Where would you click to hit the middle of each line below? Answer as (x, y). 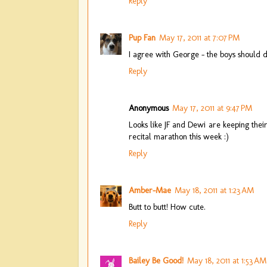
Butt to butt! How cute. (167, 207)
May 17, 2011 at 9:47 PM (212, 108)
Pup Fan (142, 37)
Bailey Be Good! (156, 260)
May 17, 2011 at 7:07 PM (199, 37)
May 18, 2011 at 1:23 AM (214, 190)
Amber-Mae (150, 190)
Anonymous (149, 108)
